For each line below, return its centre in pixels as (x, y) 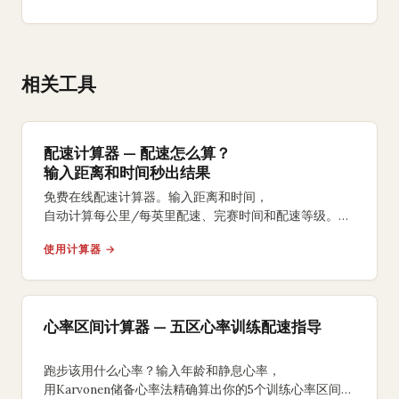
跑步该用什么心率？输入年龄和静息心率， (162, 370)
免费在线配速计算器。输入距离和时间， (156, 197)
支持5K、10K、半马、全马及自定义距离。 (162, 235)
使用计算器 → (80, 249)
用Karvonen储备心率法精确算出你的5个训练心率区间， (199, 389)
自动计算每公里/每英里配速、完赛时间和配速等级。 (191, 216)
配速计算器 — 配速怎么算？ (137, 153)
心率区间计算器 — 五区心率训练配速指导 (183, 326)
